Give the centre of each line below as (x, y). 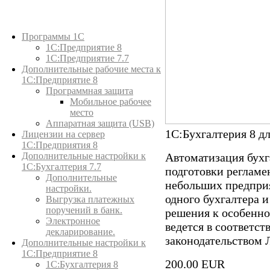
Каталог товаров (56, 26)
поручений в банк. (84, 210)
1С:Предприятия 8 (60, 145)
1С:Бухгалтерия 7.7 (61, 167)
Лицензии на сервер (63, 134)
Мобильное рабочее (111, 102)
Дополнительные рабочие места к (91, 69)
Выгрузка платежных (90, 199)
